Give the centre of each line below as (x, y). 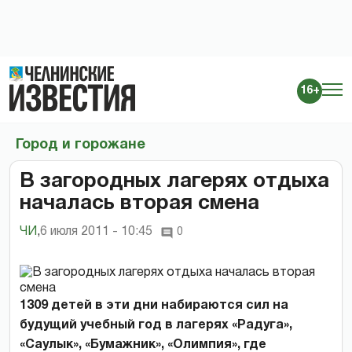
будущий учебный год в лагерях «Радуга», (156, 325)
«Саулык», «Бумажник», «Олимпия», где (143, 345)
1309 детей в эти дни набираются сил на (154, 305)
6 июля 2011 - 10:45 (96, 231)
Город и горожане (81, 145)
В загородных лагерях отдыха (174, 181)
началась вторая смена (139, 203)
